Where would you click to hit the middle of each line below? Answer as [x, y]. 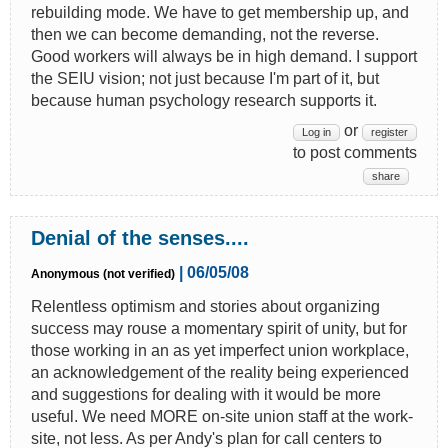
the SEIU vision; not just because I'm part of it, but [205, 78]
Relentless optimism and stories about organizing [205, 306]
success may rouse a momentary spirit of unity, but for [219, 328]
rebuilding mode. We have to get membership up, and [220, 12]
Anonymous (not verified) [103, 273]
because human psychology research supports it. [204, 100]
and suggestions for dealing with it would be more [206, 394]
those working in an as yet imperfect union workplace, [220, 350]
